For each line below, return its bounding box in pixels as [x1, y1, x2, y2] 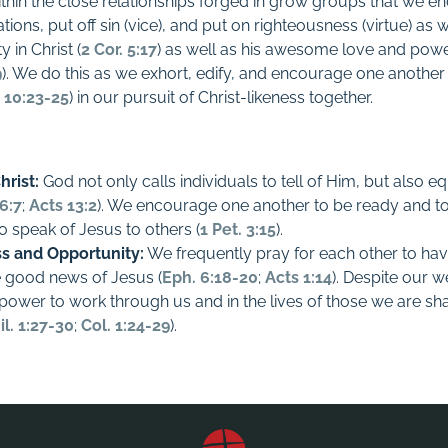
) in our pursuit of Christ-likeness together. [69, 88, 374, 107]
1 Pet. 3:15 [200, 220, 277, 239]
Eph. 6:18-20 [162, 268, 259, 287]
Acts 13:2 [29, 196, 98, 215]
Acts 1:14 [265, 268, 333, 287]
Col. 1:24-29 [81, 316, 171, 335]
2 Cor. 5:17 [81, 40, 158, 59]
